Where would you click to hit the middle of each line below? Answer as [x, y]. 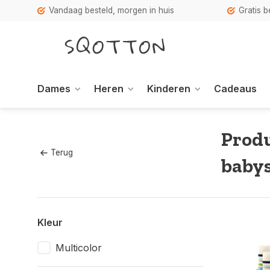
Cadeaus [235, 89]
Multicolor [79, 248]
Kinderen [169, 89]
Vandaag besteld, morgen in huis [111, 10]
